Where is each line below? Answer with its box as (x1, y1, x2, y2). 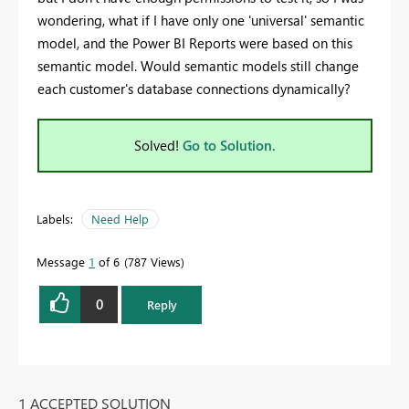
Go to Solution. (183, 135, 276, 154)
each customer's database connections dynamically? (37, 79, 351, 98)
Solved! (134, 135, 183, 154)
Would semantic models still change (141, 56, 359, 75)
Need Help (91, 210, 149, 226)
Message (37, 253, 89, 269)
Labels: (37, 210, 73, 226)
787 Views (128, 253, 181, 269)
